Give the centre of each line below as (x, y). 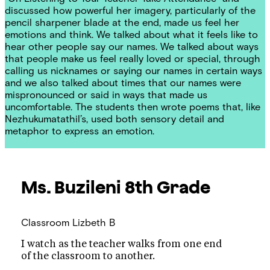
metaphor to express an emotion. (80, 131)
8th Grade (167, 187)
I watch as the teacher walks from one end (121, 244)
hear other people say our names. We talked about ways (132, 47)
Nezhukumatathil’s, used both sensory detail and (115, 119)
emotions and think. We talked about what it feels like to (131, 35)
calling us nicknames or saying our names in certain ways (133, 71)
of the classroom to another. (88, 256)
